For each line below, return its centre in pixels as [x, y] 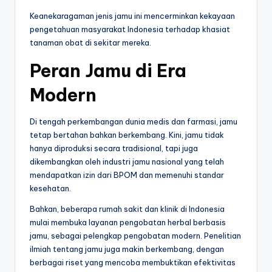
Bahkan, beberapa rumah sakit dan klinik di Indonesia [127, 209]
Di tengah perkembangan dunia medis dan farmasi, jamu [134, 122]
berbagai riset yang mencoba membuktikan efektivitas [133, 263]
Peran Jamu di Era [108, 71]
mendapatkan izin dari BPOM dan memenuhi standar [127, 175]
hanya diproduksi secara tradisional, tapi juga [114, 148]
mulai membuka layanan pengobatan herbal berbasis [128, 223]
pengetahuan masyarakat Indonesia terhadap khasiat [130, 29]
